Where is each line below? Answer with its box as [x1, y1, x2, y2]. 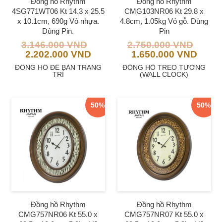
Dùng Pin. [42, 26, 74, 35]
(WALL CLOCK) [140, 70, 188, 78]
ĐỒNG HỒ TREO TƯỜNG [122, 63, 206, 71]
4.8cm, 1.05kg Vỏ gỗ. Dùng [120, 16, 208, 25]
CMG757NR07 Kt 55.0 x [124, 210, 204, 219]
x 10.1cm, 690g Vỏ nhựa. [17, 16, 99, 25]
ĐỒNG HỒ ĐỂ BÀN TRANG [14, 63, 102, 71]
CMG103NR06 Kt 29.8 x [124, 6, 204, 15]
